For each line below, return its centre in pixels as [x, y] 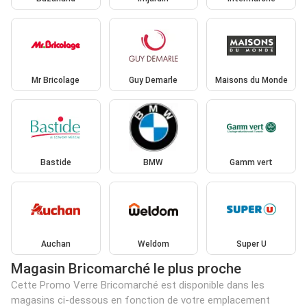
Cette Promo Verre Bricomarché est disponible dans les [138, 285]
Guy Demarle [153, 81]
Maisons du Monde [251, 81]
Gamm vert [251, 162]
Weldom [153, 244]
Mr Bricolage [56, 81]
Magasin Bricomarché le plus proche [126, 269]
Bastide [56, 162]
